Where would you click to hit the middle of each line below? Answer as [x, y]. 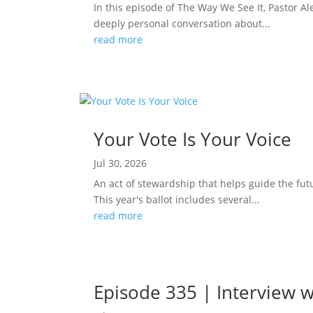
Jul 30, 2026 [121, 163]
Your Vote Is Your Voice [193, 139]
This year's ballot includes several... [177, 199]
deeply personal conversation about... [182, 23]
